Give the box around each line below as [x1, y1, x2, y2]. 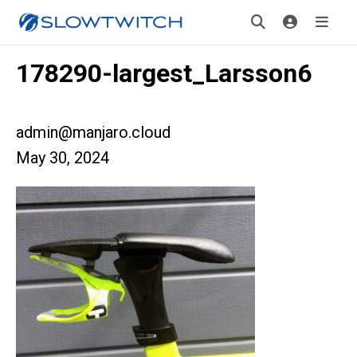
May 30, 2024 [16, 148, 109, 167]
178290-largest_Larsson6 [16, 58, 312, 88]
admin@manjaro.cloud [16, 123, 171, 142]
